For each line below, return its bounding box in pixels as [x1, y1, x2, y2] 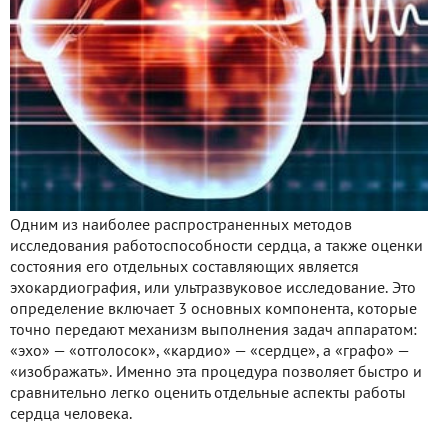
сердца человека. [10, 407, 132, 422]
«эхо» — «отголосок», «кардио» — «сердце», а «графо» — [10, 344, 409, 359]
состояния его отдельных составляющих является [10, 260, 359, 275]
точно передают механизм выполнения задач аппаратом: [10, 323, 417, 338]
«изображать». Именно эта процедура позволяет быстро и [10, 365, 422, 380]
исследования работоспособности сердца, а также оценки [10, 239, 423, 254]
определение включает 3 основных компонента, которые [10, 302, 417, 317]
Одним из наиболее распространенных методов [10, 218, 352, 233]
